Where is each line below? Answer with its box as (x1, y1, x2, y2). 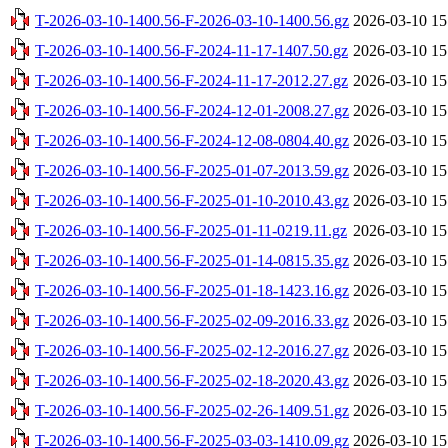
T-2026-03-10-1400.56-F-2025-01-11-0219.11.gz (35, 221, 347, 239)
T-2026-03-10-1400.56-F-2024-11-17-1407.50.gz (35, 41, 348, 59)
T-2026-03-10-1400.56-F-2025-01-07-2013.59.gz (35, 161, 349, 179)
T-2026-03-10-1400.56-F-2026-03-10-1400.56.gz (35, 11, 349, 29)
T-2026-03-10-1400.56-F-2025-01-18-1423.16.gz (35, 281, 349, 299)
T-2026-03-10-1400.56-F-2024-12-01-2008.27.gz (35, 101, 349, 119)
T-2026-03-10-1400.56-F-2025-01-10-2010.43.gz (35, 191, 349, 209)
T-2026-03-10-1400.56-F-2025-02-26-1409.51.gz (35, 401, 349, 419)
